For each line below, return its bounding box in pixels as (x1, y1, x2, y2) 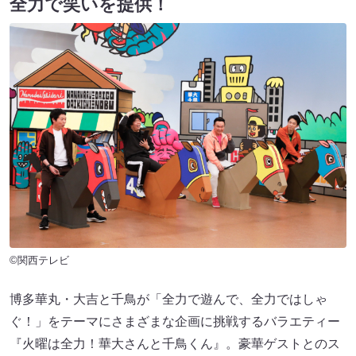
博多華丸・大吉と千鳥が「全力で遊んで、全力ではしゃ (10, 292, 327, 307)
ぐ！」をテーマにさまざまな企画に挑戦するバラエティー (10, 315, 340, 329)
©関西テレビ (10, 254, 69, 267)
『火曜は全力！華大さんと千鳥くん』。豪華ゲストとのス (10, 337, 340, 351)
